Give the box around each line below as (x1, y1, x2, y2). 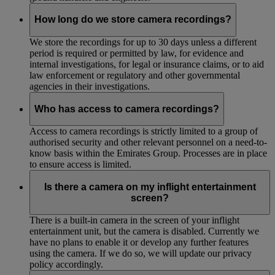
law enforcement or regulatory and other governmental (29, 70, 240, 81)
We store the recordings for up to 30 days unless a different (29, 37, 257, 48)
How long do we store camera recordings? (34, 14, 231, 25)
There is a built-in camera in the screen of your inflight (29, 215, 239, 226)
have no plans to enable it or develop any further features (29, 237, 249, 248)
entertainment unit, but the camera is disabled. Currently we (29, 226, 259, 237)
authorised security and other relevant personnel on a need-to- (29, 137, 267, 148)
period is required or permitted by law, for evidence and (29, 48, 244, 59)
